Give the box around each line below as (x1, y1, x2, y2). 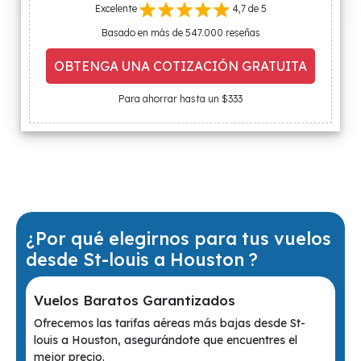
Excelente (94, 2, 139, 15)
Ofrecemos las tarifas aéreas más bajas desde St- (34, 316, 305, 330)
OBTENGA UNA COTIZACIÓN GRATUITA (54, 58, 307, 74)
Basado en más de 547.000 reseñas (101, 27, 260, 39)
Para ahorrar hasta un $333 (118, 93, 243, 105)
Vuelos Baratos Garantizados (34, 292, 235, 309)
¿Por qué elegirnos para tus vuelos (26, 227, 331, 249)
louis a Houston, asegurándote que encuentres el (34, 333, 297, 347)
